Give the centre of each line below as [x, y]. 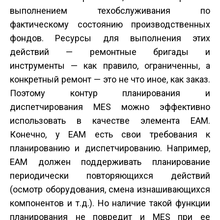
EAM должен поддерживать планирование [110, 162]
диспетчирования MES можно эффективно [110, 107]
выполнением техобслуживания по [110, 11]
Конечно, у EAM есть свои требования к [110, 135]
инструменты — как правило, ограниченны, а [110, 66]
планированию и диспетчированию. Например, [110, 148]
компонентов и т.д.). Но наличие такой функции [110, 203]
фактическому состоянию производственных [110, 25]
